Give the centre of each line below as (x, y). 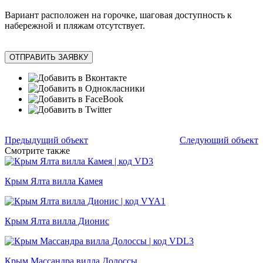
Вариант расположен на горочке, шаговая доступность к (118, 15)
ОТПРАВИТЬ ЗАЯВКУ (49, 58)
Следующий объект (219, 140)
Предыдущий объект (46, 140)
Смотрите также (37, 151)
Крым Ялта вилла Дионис (57, 221)
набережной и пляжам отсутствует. (75, 26)
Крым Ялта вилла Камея (54, 181)
